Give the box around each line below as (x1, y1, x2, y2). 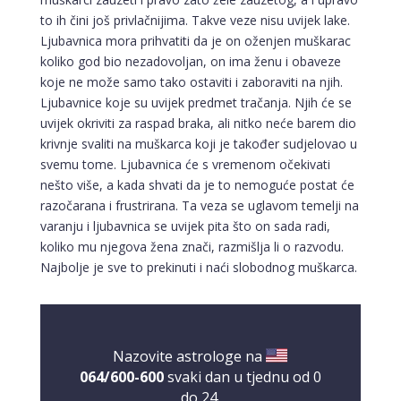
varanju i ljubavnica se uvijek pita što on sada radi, (39, 218, 330, 235)
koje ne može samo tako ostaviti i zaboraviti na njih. (39, 73, 343, 91)
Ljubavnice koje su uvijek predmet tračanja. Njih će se (39, 94, 352, 112)
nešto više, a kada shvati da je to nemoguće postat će (39, 176, 354, 194)
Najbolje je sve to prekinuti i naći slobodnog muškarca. (39, 259, 357, 277)
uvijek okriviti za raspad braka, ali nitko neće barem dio (39, 115, 356, 132)
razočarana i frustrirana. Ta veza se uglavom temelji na (39, 197, 359, 215)
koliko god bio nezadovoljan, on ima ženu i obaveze (39, 53, 341, 71)
